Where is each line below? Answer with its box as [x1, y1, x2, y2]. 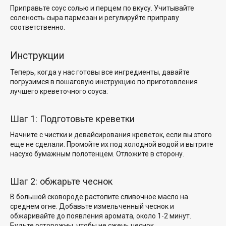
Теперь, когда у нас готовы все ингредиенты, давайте [10, 68, 190, 77]
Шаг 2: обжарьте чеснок [10, 176, 112, 187]
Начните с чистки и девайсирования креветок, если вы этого [10, 130, 212, 139]
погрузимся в [10, 78, 56, 86]
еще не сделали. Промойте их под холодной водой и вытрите [10, 140, 213, 148]
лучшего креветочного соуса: [10, 87, 108, 96]
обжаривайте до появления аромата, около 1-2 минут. [10, 212, 191, 220]
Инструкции [10, 50, 65, 62]
